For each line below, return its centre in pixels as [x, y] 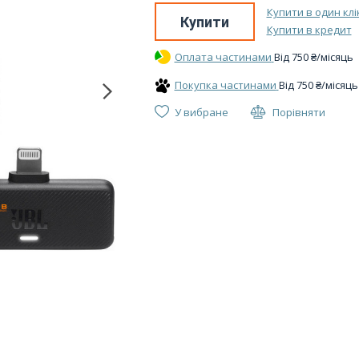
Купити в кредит [309, 30]
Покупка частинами [225, 85]
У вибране [201, 112]
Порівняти [298, 112]
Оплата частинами [223, 57]
